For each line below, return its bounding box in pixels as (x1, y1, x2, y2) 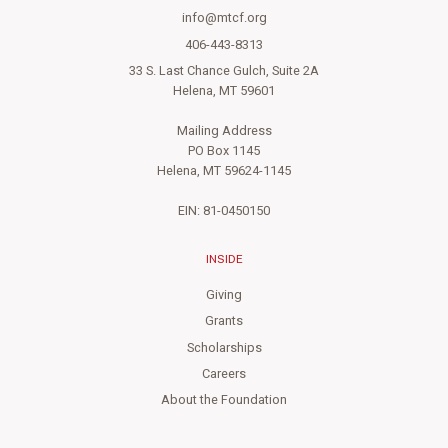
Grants (205, 312, 243, 331)
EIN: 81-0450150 (178, 202, 270, 221)
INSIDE (205, 252, 243, 266)
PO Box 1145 (188, 142, 260, 161)
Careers (202, 365, 246, 384)
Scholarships (186, 338, 262, 357)
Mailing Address (176, 122, 272, 141)
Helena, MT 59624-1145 (157, 162, 291, 181)
